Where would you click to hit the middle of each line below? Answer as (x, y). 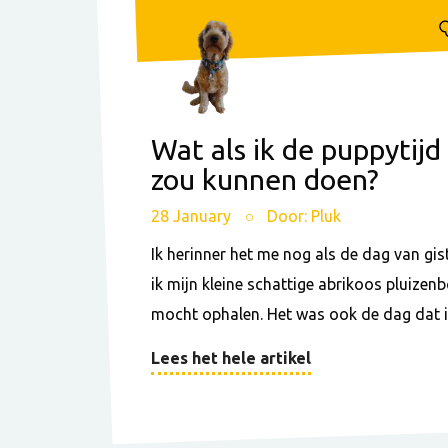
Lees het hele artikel (231, 358)
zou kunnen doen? (265, 179)
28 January (193, 216)
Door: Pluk (304, 216)
